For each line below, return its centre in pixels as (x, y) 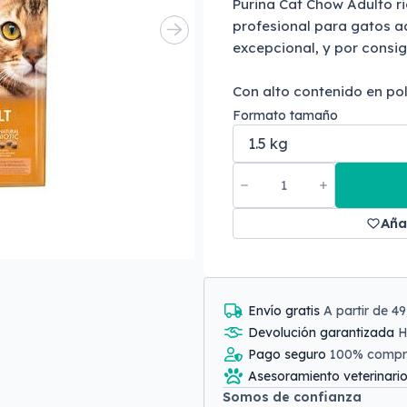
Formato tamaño (285, 115)
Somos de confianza (292, 397)
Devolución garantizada (323, 333)
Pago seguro (289, 354)
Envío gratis (286, 311)
